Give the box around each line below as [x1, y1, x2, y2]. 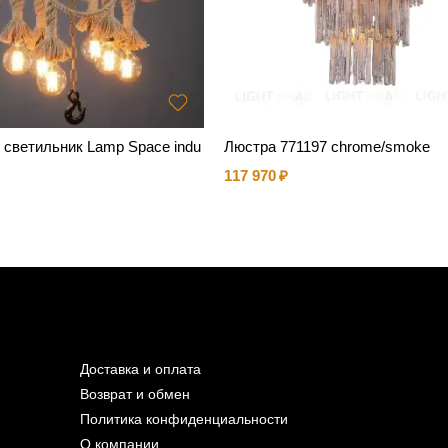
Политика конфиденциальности [80, 412, 288, 428]
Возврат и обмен [80, 387, 190, 403]
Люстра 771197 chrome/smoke [224, 138, 430, 156]
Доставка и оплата [80, 362, 201, 378]
